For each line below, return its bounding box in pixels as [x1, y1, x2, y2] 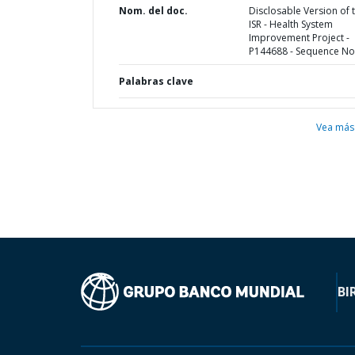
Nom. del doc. [119, 4, 188, 17]
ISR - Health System [248, 17, 333, 31]
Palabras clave [119, 74, 193, 88]
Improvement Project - [248, 31, 349, 44]
